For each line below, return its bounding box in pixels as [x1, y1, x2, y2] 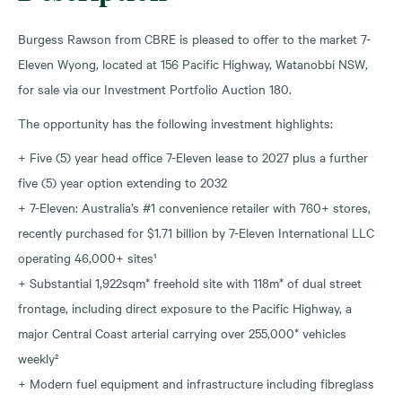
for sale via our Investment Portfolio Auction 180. [18, 79, 292, 98]
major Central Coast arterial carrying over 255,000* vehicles [18, 323, 346, 342]
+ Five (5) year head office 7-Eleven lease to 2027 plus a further [18, 147, 368, 166]
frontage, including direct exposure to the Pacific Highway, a [18, 298, 352, 317]
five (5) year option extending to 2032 [18, 172, 227, 191]
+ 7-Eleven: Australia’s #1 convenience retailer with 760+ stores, [18, 197, 371, 216]
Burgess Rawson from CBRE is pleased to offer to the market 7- [18, 29, 371, 48]
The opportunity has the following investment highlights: [18, 113, 333, 132]
